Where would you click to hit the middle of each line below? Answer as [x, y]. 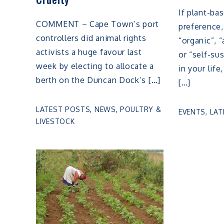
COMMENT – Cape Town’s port [98, 24]
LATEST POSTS [63, 109]
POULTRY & [141, 109]
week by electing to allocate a [95, 66]
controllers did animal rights [91, 38]
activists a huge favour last [89, 52]
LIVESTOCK [55, 121]
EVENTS [192, 112]
